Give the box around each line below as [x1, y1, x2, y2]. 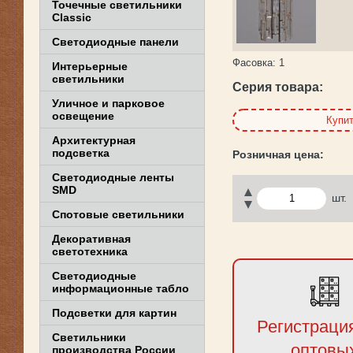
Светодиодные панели [52, 35, 179, 48]
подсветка [52, 147, 110, 159]
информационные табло [52, 282, 189, 295]
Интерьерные [52, 60, 128, 72]
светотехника [52, 245, 128, 258]
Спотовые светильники [52, 208, 184, 221]
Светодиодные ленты [52, 171, 174, 184]
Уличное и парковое [52, 97, 165, 110]
